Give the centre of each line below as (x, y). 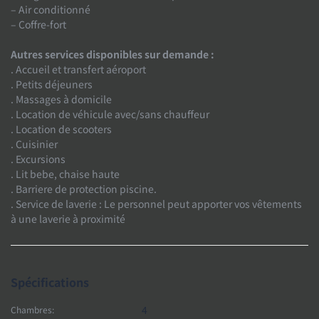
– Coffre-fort (38, 24)
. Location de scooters (61, 129)
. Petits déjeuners (52, 84)
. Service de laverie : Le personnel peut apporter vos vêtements (156, 203)
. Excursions (38, 158)
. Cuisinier (34, 143)
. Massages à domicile (61, 99)
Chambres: (32, 309)
